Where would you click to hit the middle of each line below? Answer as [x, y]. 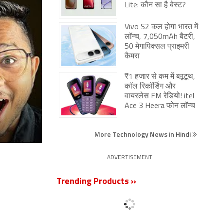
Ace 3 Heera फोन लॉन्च [160, 106]
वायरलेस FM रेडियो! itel [159, 96]
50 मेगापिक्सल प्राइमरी [157, 47]
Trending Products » [96, 182]
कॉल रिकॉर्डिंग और [150, 87]
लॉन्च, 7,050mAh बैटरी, [160, 37]
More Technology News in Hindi [143, 134]
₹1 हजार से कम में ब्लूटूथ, [160, 77]
